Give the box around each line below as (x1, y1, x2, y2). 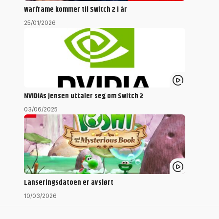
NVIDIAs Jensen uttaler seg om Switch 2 (24, 90, 143, 102)
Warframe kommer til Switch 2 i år (24, 4, 127, 16)
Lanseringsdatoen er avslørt (24, 177, 113, 189)
